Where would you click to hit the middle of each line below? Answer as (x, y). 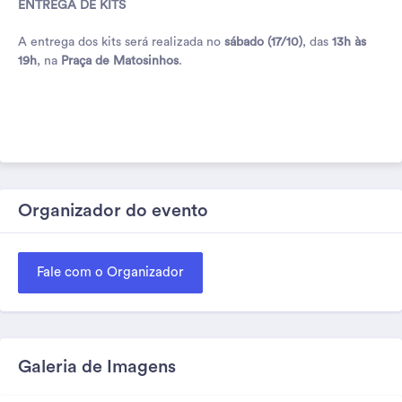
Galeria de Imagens (97, 367)
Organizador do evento (113, 210)
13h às (349, 42)
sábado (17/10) (263, 42)
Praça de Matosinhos (120, 61)
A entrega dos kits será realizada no (121, 42)
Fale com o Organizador (110, 272)
